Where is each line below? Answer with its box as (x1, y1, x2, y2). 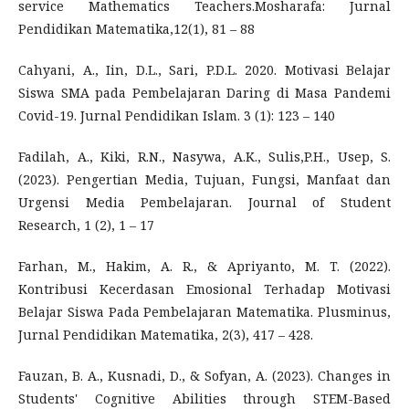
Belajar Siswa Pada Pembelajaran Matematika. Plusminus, (18, 302, 391, 320)
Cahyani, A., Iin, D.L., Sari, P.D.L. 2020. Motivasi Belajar (18, 60, 391, 79)
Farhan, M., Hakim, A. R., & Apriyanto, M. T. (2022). (18, 257, 391, 275)
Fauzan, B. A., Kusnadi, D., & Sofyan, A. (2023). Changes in (18, 366, 391, 384)
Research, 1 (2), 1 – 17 (18, 215, 154, 234)
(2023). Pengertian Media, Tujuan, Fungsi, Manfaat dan (18, 170, 391, 188)
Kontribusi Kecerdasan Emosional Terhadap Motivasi (18, 279, 391, 298)
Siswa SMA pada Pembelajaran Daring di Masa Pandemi (18, 83, 391, 101)
